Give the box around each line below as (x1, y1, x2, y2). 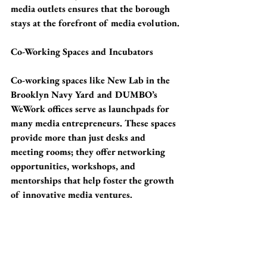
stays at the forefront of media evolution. (11, 17, 179, 29)
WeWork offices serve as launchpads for (11, 103, 171, 115)
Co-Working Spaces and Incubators (11, 45, 153, 58)
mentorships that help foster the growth (11, 174, 176, 187)
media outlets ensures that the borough (11, 2, 172, 15)
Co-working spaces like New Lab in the (11, 74, 172, 86)
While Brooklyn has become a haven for (11, 246, 173, 258)
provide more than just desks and (11, 131, 148, 144)
